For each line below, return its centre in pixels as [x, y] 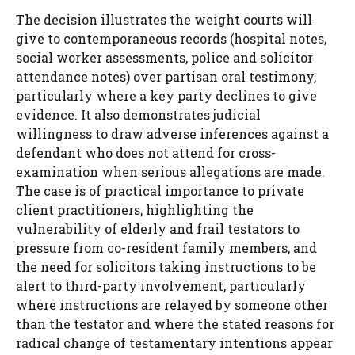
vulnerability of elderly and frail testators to [158, 229]
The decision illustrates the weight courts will [164, 20]
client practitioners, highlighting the [135, 210]
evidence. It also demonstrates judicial [138, 115]
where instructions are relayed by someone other [172, 305]
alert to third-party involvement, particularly [161, 286]
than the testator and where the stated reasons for [175, 324]
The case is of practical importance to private [160, 191]
